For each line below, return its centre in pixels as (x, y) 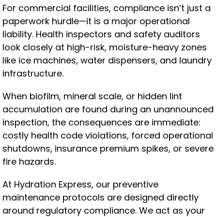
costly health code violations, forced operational (108, 135)
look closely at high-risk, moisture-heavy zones (105, 47)
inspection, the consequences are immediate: (101, 122)
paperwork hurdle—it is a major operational (96, 21)
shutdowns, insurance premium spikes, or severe (108, 148)
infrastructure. (33, 73)
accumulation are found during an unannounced (108, 109)
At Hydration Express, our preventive (80, 184)
